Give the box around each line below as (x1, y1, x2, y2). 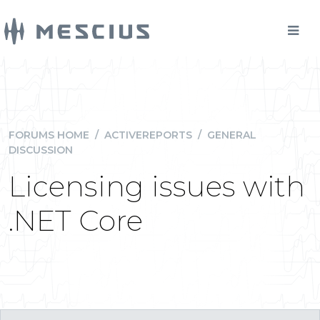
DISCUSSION (9, 144, 73, 156)
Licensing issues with (9, 169, 305, 204)
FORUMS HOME (9, 129, 89, 141)
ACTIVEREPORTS (104, 129, 192, 141)
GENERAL (207, 129, 256, 141)
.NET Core (9, 203, 143, 238)
